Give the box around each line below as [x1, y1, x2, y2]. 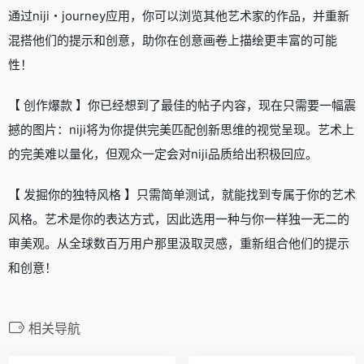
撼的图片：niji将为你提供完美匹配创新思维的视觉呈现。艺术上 [8, 121, 354, 137]
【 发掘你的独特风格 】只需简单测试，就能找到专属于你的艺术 [8, 186, 356, 202]
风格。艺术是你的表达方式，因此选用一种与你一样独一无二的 [8, 210, 349, 227]
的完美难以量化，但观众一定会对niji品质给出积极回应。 [8, 145, 318, 162]
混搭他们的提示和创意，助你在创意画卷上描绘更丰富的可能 [8, 32, 337, 48]
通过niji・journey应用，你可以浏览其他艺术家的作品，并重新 [8, 7, 349, 24]
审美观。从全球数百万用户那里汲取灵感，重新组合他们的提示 [8, 235, 349, 251]
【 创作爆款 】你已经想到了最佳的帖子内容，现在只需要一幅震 [8, 97, 356, 113]
